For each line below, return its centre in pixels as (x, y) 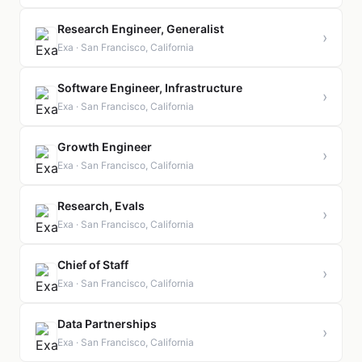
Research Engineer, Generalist (141, 29)
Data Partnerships (107, 324)
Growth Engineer (105, 147)
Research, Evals (101, 206)
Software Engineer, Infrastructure (150, 88)
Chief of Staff (93, 265)
